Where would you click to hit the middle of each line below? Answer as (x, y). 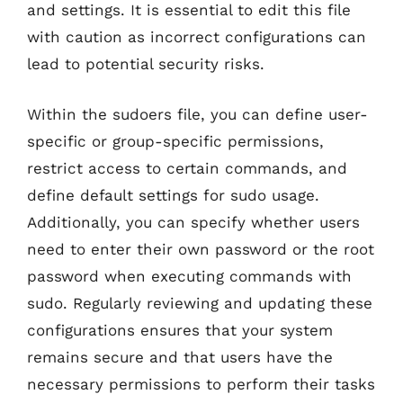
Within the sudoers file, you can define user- (197, 114)
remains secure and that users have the (180, 357)
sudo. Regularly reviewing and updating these (200, 303)
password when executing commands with (189, 276)
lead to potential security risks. (146, 64)
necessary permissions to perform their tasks (201, 384)
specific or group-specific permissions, (175, 141)
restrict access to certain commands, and (187, 168)
